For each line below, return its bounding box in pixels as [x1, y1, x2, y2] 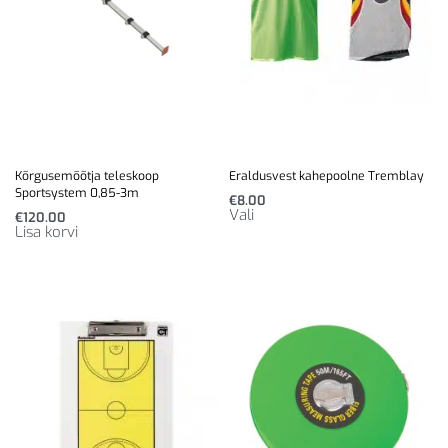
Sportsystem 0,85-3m [15, 185, 139, 202]
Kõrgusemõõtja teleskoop [15, 168, 159, 185]
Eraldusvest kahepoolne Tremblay [229, 168, 424, 185]
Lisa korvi [15, 221, 78, 242]
